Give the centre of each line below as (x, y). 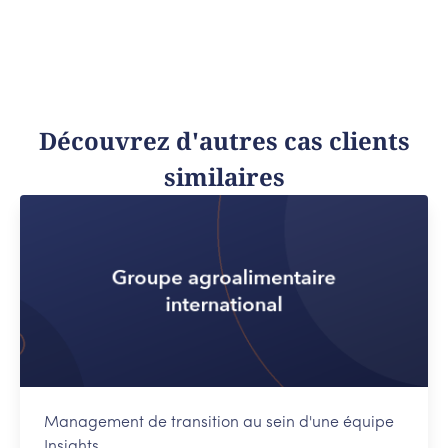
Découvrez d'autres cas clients (224, 140)
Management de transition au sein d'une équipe (219, 422)
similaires (224, 176)
